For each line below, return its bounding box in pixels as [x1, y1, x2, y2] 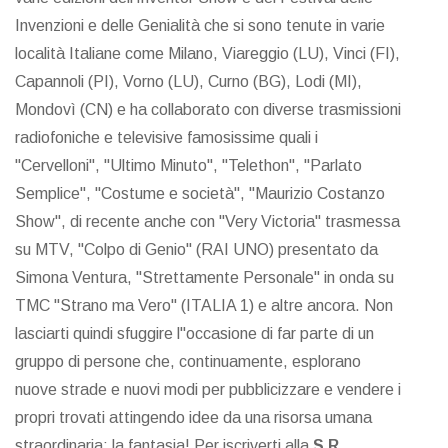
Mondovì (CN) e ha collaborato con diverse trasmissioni [15, 101, 401, 119]
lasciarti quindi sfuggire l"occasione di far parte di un [15, 325, 374, 343]
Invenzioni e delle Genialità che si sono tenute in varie [15, 17, 385, 35]
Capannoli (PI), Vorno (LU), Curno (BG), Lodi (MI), [15, 73, 362, 91]
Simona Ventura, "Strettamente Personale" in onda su [15, 269, 394, 287]
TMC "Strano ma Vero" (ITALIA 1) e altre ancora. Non [15, 297, 393, 315]
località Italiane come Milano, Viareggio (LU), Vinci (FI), [15, 45, 400, 63]
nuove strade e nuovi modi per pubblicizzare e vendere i [15, 381, 401, 399]
